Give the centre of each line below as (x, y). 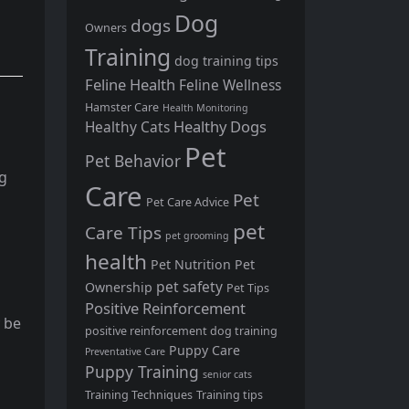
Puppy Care (204, 350)
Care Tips (123, 232)
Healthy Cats (127, 126)
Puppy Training (142, 371)
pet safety (189, 286)
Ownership (119, 287)
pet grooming (197, 235)
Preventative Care (125, 351)
